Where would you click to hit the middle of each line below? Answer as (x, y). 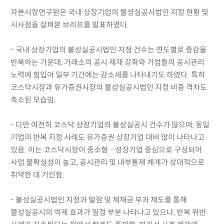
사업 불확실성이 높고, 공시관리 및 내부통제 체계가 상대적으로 (107, 162)
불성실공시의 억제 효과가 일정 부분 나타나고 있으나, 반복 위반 (108, 212)
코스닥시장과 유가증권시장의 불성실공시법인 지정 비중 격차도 (108, 87)
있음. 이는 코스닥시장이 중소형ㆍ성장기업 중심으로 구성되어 (106, 149)
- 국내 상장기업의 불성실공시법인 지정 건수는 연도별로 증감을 (108, 49)
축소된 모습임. (33, 99)
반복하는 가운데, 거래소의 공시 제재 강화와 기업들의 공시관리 (107, 62)
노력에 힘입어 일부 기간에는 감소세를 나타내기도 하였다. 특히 (107, 74)
